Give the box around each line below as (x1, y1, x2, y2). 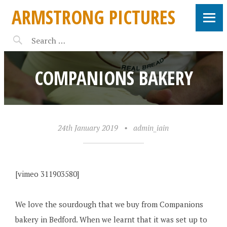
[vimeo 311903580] (15, 169, 79, 179)
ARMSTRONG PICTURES (12, 4, 175, 30)
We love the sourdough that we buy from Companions (15, 199, 203, 209)
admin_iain (133, 123, 169, 133)
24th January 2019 (58, 123, 119, 133)
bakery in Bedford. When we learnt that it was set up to (15, 214, 207, 224)
